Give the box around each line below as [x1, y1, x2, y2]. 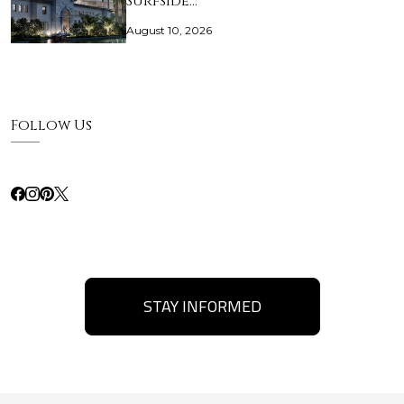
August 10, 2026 [126, 23, 212, 38]
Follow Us [11, 115, 92, 136]
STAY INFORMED [142, 291, 262, 322]
